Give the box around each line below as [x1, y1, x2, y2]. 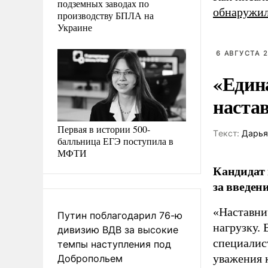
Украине [57, 20, 92, 33]
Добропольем [57, 252, 123, 264]
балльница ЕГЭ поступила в [57, 134, 173, 147]
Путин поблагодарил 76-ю [57, 209, 182, 221]
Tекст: [213, 128, 239, 138]
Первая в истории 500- [57, 122, 150, 135]
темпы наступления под [57, 237, 171, 250]
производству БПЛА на [57, 8, 154, 22]
